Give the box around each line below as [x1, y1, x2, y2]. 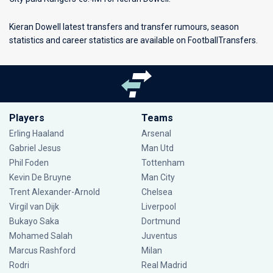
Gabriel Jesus [9, 143, 61, 153]
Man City [141, 172, 175, 182]
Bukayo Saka [9, 216, 59, 226]
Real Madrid [141, 260, 187, 270]
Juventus [141, 231, 177, 241]
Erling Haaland [9, 129, 64, 138]
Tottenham [141, 158, 185, 168]
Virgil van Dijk [9, 202, 61, 211]
